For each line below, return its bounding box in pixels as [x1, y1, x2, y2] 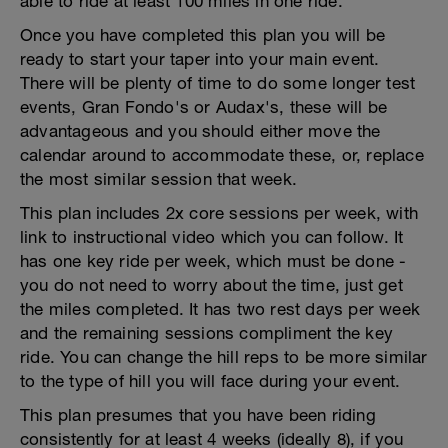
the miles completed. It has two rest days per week [20, 298, 421, 319]
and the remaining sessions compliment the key [20, 322, 394, 343]
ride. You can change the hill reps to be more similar [20, 346, 428, 367]
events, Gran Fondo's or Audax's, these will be [20, 96, 388, 117]
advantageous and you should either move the [20, 120, 381, 141]
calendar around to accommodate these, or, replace [20, 144, 424, 165]
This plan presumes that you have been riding [20, 404, 376, 425]
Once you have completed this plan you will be [20, 24, 386, 45]
